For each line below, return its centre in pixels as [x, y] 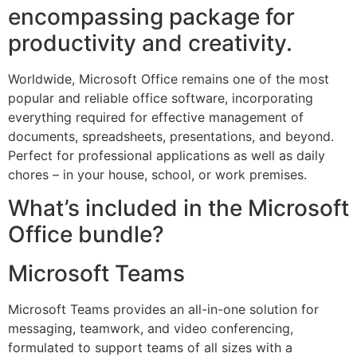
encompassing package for [151, 16]
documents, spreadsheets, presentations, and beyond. [171, 136]
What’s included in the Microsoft [178, 208]
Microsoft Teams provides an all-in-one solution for [163, 310]
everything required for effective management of [156, 117]
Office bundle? [86, 235]
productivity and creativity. [150, 43]
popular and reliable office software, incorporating [161, 98]
